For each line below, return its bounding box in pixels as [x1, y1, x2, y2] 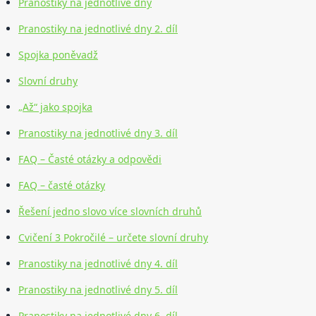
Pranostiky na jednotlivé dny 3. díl [18, 126, 178, 140]
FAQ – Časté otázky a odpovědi [18, 152, 162, 166]
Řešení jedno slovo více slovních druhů [18, 205, 202, 219]
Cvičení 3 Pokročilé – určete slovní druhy [18, 231, 208, 245]
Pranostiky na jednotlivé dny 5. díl [18, 283, 178, 297]
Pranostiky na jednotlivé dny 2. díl [18, 22, 178, 36]
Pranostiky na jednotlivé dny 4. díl [18, 257, 178, 271]
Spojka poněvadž [18, 48, 98, 62]
